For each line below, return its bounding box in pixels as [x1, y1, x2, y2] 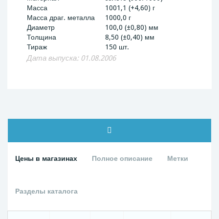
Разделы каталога [15, 187, 78, 195]
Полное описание [92, 154, 153, 162]
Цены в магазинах [15, 154, 77, 162]
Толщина [27, 33, 56, 41]
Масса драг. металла [27, 14, 95, 22]
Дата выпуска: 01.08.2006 [27, 54, 116, 63]
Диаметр [27, 23, 55, 31]
